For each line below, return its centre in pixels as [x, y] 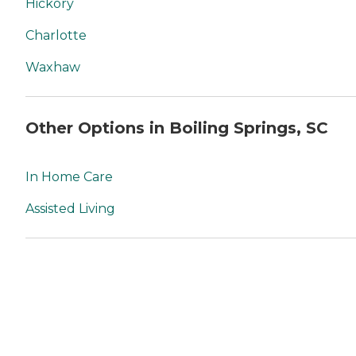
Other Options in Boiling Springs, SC [177, 128]
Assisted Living [70, 209]
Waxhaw [53, 68]
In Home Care [69, 177]
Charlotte [56, 36]
